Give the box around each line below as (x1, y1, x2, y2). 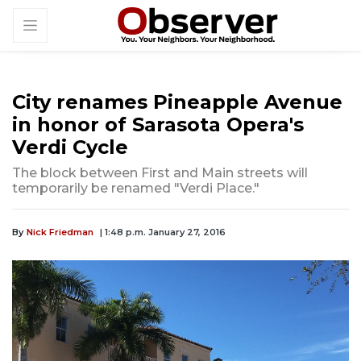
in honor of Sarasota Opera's (12, 113, 304, 137)
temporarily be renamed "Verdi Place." (12, 180, 259, 197)
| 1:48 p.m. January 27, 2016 (100, 226, 226, 239)
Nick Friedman (27, 226, 93, 239)
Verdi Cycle (12, 135, 128, 160)
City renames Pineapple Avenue (12, 90, 342, 114)
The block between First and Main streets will (12, 165, 308, 181)
